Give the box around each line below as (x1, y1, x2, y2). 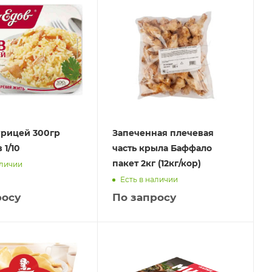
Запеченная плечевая (112, 127, 214, 139)
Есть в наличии (120, 174, 178, 184)
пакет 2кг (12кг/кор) (112, 158, 202, 169)
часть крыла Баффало (112, 143, 212, 154)
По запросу (112, 191, 177, 204)
